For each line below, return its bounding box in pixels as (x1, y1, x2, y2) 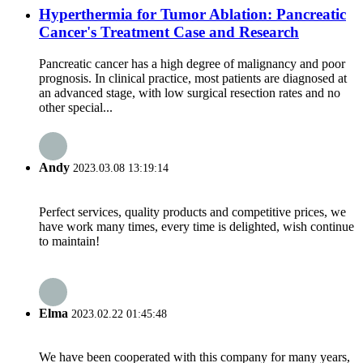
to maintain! (39, 233, 100, 248)
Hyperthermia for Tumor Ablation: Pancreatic (39, 6, 346, 23)
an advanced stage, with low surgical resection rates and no (39, 86, 340, 100)
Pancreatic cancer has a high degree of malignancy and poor (39, 57, 345, 71)
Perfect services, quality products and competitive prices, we (39, 204, 346, 219)
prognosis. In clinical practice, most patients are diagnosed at (39, 71, 347, 86)
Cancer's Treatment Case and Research (39, 23, 299, 41)
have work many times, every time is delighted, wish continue (39, 219, 354, 233)
